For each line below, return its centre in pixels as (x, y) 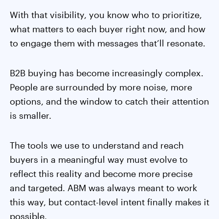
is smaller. (31, 115)
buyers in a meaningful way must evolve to (99, 159)
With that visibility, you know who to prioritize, (106, 15)
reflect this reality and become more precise (101, 174)
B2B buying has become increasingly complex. (107, 73)
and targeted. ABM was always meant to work (103, 188)
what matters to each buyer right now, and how (108, 29)
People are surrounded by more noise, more (101, 87)
